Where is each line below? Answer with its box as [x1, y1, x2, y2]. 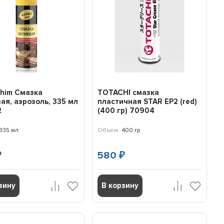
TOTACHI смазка [97, 88, 159, 97]
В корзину [101, 181, 138, 190]
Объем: [97, 126, 119, 134]
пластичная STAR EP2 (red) [97, 97, 197, 106]
